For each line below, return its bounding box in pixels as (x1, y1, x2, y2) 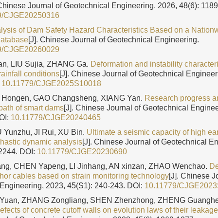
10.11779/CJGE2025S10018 (1, 79, 101, 88)
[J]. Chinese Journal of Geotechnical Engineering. (28, 36, 199, 44)
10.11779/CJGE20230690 (37, 147, 127, 156)
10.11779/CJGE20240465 (11, 113, 101, 122)
